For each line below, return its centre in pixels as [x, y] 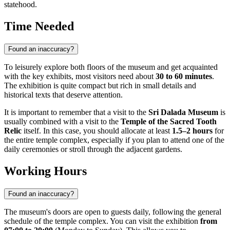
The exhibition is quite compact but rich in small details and [100, 86]
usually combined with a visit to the [62, 122]
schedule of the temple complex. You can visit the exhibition [102, 221]
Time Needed [39, 26]
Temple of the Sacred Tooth [169, 122]
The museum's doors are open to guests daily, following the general [113, 212]
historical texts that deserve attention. [63, 95]
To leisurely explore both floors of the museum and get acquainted [111, 67]
